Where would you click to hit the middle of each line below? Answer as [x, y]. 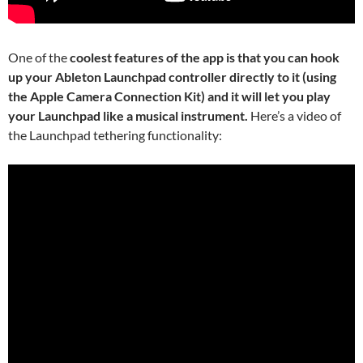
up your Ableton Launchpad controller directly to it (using [172, 76]
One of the [39, 57]
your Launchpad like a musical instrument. [128, 115]
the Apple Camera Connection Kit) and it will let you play [169, 96]
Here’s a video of [295, 115]
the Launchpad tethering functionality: [115, 135]
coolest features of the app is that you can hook [205, 57]
